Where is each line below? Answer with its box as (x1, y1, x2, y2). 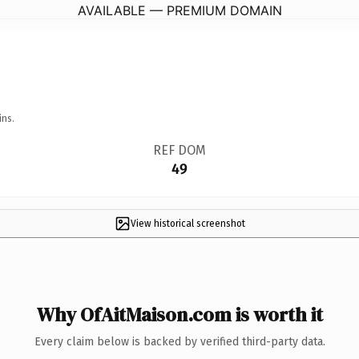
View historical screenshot (130, 217, 245, 229)
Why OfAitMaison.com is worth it (36, 301, 323, 328)
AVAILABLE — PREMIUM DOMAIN (77, 2, 282, 18)
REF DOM (152, 142, 206, 158)
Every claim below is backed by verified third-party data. (34, 334, 325, 349)
